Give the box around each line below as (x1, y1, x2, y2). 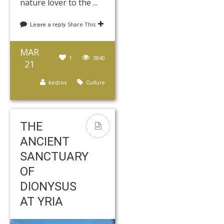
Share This (67, 20, 95, 28)
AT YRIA (20, 194, 63, 208)
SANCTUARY (20, 149, 88, 163)
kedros (48, 79, 67, 86)
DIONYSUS (20, 179, 76, 193)
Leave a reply (30, 21, 65, 28)
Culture (86, 79, 105, 86)
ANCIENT (20, 134, 69, 148)
